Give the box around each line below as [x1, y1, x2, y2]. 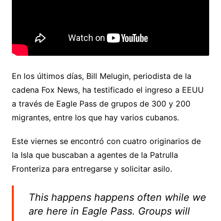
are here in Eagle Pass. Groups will [28, 205, 190, 217]
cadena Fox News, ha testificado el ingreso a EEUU [11, 84, 204, 95]
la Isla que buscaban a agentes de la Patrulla [11, 149, 178, 160]
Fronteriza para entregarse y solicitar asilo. [11, 163, 172, 174]
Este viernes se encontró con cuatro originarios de [11, 136, 201, 146]
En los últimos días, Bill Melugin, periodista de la [11, 71, 191, 81]
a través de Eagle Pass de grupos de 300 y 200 [11, 98, 190, 109]
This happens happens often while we [28, 191, 206, 203]
